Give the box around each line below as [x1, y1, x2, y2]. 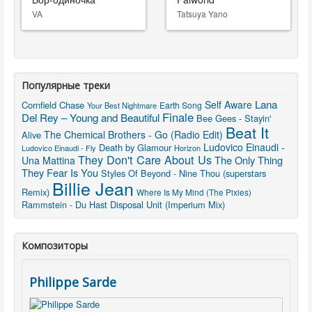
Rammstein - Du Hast [22, 198, 107, 211]
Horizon [174, 142, 201, 153]
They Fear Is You [22, 165, 98, 180]
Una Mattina [22, 153, 75, 167]
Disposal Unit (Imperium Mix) [110, 198, 225, 211]
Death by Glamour [99, 141, 171, 154]
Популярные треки [22, 79, 110, 92]
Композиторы [22, 239, 88, 252]
